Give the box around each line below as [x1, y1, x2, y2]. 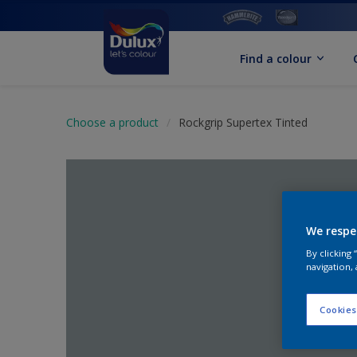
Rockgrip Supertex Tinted [178, 115, 308, 130]
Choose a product [66, 115, 159, 130]
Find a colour [240, 50, 312, 66]
